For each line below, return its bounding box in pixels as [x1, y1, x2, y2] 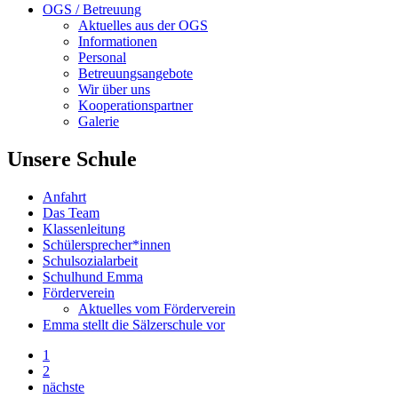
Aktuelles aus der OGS [78, 18, 208, 33]
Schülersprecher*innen [43, 236, 171, 252]
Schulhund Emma [43, 268, 143, 284]
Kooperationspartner [78, 98, 193, 113]
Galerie [78, 114, 119, 129]
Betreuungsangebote [78, 66, 193, 81]
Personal [78, 50, 126, 65]
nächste [43, 378, 84, 394]
